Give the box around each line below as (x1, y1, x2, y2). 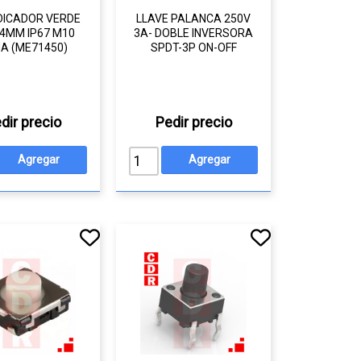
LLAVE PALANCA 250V (136, 12, 251, 25)
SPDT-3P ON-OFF (150, 41, 237, 54)
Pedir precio (155, 114, 232, 131)
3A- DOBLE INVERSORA (134, 27, 254, 39)
